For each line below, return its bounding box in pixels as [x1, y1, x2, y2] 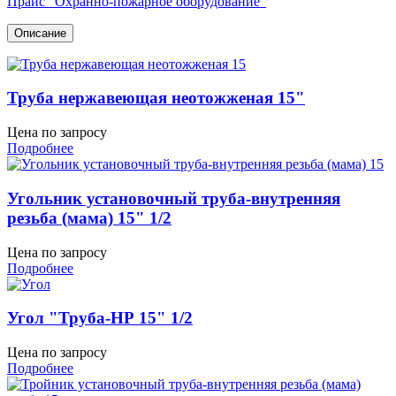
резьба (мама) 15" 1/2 [7, 208, 171, 227]
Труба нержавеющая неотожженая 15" [7, 88, 305, 108]
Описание [14, 26, 66, 40]
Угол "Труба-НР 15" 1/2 [7, 308, 193, 328]
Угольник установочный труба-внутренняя [7, 188, 340, 208]
